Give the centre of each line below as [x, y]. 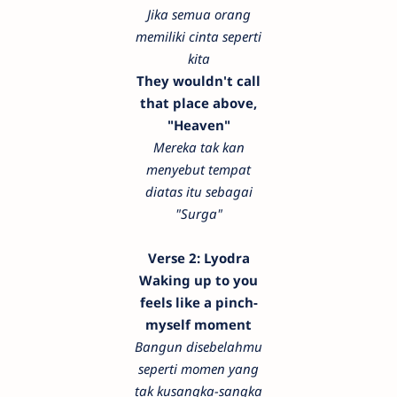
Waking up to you [198, 280]
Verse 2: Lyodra [198, 257]
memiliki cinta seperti [198, 36]
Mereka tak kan [198, 147]
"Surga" [198, 213]
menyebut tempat [198, 169]
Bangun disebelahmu [198, 346]
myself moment [198, 324]
